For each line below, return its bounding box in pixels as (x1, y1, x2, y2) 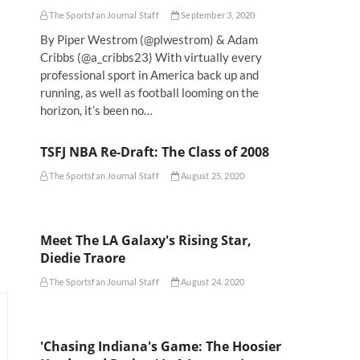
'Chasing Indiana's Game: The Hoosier (40, 337, 281, 355)
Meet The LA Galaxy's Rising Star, (40, 231, 252, 249)
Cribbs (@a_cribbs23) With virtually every (40, 49, 262, 64)
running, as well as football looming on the (40, 84, 259, 100)
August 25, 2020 (179, 170, 245, 181)
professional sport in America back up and (40, 67, 259, 82)
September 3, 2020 (179, 9, 256, 20)
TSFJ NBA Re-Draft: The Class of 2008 (40, 142, 269, 161)
